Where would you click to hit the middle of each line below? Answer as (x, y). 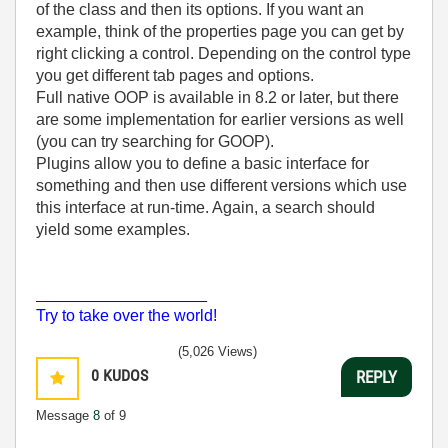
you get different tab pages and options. (175, 75)
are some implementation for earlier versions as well (220, 119)
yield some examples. (113, 229)
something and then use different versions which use (221, 185)
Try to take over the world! (126, 315)
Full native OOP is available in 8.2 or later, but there (217, 97)
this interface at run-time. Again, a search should (205, 207)
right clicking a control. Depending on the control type (223, 53)
